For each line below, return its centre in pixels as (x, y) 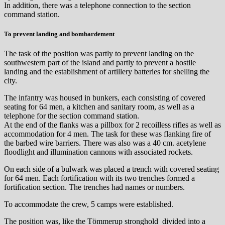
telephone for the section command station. (72, 116)
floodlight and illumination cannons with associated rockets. (98, 152)
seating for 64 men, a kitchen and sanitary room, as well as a (99, 106)
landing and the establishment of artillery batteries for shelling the (107, 71)
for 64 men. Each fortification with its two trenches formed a (99, 178)
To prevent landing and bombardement (59, 34)
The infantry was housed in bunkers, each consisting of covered (105, 97)
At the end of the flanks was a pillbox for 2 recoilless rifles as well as (113, 125)
